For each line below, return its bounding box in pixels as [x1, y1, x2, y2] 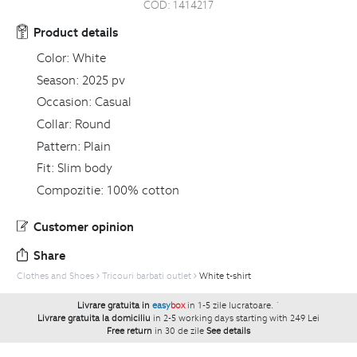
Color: [36, 49, 70, 66]
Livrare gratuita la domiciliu [37, 312, 151, 324]
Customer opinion [33, 218, 134, 234]
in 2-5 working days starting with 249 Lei [153, 312, 320, 324]
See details [206, 324, 250, 336]
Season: [36, 71, 80, 88]
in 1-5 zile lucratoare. [187, 299, 276, 311]
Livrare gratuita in [77, 299, 152, 311]
